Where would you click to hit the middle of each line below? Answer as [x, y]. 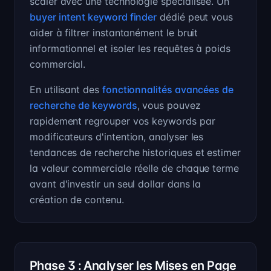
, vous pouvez [169, 105]
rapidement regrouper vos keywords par [122, 121]
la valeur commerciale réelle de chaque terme [135, 168]
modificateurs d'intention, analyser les [117, 137]
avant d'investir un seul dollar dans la [116, 184]
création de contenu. [77, 200]
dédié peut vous [195, 17]
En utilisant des [66, 90]
